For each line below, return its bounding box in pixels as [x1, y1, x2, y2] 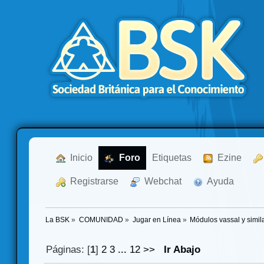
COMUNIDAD [78, 216, 123, 224]
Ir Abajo [164, 244, 201, 256]
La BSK [45, 216, 70, 224]
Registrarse [65, 176, 118, 186]
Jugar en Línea [132, 216, 181, 224]
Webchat [140, 176, 181, 186]
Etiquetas [152, 153, 192, 163]
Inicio [65, 153, 93, 163]
